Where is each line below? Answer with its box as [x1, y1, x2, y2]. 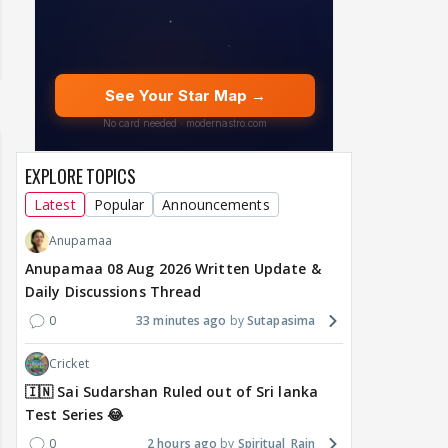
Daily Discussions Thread [25, 282, 202, 302]
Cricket [49, 355, 89, 373]
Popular [93, 195, 145, 215]
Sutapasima [247, 312, 315, 330]
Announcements [162, 195, 270, 215]
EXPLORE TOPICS [25, 163, 136, 190]
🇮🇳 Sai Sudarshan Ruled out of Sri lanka [25, 382, 318, 402]
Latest [34, 195, 76, 215]
